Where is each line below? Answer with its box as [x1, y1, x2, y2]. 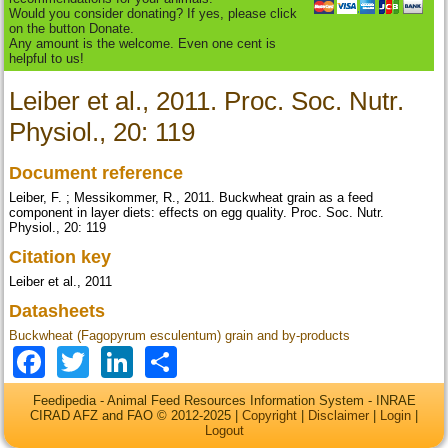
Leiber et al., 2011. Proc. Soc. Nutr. [9, 86, 405, 117]
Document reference [9, 163, 189, 184]
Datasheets [9, 301, 111, 322]
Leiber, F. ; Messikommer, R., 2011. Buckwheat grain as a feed [9, 190, 374, 206]
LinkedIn [133, 341, 256, 378]
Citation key [9, 247, 117, 268]
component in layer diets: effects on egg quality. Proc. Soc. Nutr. [9, 205, 385, 221]
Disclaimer [308, 407, 369, 423]
